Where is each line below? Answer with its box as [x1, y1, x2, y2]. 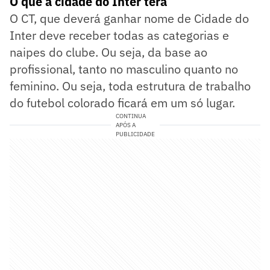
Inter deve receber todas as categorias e [10, 27, 229, 43]
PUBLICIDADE [115, 130, 155, 138]
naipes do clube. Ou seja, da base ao [10, 43, 207, 60]
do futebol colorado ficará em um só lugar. [10, 94, 235, 111]
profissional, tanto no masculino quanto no [10, 60, 238, 77]
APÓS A [115, 121, 136, 129]
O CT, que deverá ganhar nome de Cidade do [10, 10, 249, 27]
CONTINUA [115, 111, 146, 120]
